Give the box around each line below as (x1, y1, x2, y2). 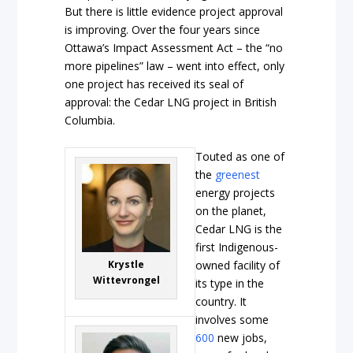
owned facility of (195, 257, 281, 273)
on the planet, (195, 203, 267, 218)
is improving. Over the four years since (65, 22, 261, 38)
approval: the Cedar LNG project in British (65, 95, 277, 110)
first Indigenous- (195, 239, 279, 255)
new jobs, (214, 329, 268, 345)
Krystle (108, 257, 145, 271)
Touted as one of (195, 148, 285, 164)
